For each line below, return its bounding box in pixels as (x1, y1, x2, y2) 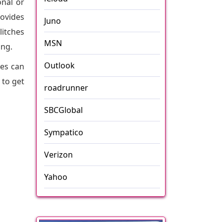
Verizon (44, 149, 73, 160)
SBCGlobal (44, 105, 83, 115)
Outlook (44, 60, 75, 71)
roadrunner (44, 82, 88, 93)
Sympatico (44, 127, 83, 138)
